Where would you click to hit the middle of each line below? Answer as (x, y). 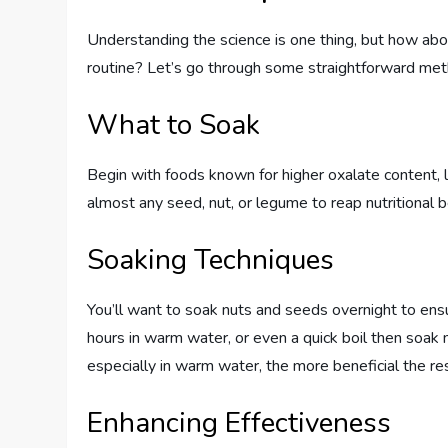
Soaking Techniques (211, 259)
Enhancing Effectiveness (239, 422)
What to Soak (174, 124)
